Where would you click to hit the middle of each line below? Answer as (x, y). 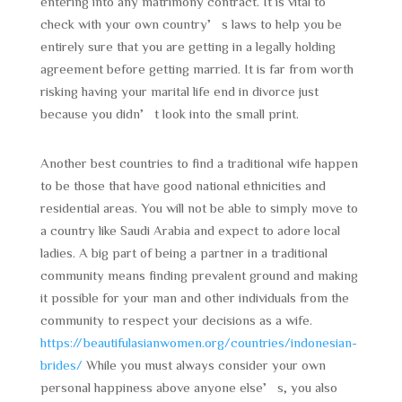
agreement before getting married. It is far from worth (197, 69)
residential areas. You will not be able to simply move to (199, 208)
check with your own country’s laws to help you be (191, 24)
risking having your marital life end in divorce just (179, 91)
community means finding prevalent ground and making (199, 275)
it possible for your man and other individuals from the (194, 297)
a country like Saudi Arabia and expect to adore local (190, 230)
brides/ (61, 365)
